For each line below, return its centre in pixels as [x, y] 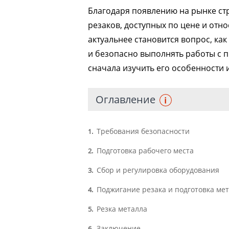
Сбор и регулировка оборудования [157, 170]
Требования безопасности [142, 131]
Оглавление [125, 100]
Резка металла [121, 209]
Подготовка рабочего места [144, 151]
